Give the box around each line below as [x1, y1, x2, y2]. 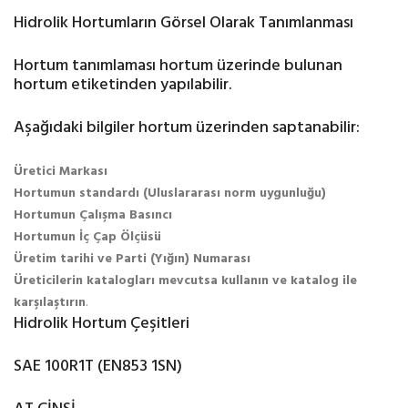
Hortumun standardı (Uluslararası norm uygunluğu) [14, 183, 326, 204]
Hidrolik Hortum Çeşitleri [14, 311, 189, 337]
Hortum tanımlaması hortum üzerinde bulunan [14, 53, 342, 79]
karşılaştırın [14, 292, 86, 313]
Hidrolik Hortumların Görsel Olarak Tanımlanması [14, 10, 353, 36]
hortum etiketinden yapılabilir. [14, 72, 231, 98]
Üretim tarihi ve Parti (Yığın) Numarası [14, 249, 250, 270]
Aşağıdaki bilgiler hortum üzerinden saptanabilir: [14, 115, 360, 141]
